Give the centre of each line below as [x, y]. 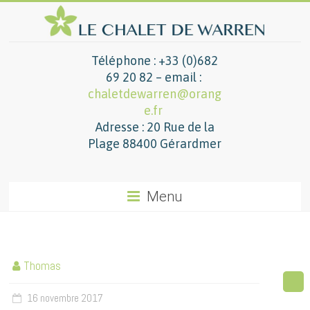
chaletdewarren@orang [155, 94]
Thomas [43, 266]
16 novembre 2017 [65, 298]
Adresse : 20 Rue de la [155, 127]
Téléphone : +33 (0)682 [155, 61]
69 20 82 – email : [155, 77]
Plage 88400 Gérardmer [155, 144]
